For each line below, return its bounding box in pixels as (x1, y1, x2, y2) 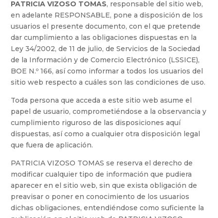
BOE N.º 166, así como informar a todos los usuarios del (11, 67, 203, 76)
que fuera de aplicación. (11, 141, 93, 150)
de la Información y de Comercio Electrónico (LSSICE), (11, 55, 200, 65)
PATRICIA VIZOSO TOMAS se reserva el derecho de (11, 159, 193, 168)
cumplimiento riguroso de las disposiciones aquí (11, 118, 181, 127)
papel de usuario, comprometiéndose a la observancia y (11, 107, 207, 116)
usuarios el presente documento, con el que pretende (11, 22, 201, 31)
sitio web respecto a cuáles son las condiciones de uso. (11, 78, 206, 87)
